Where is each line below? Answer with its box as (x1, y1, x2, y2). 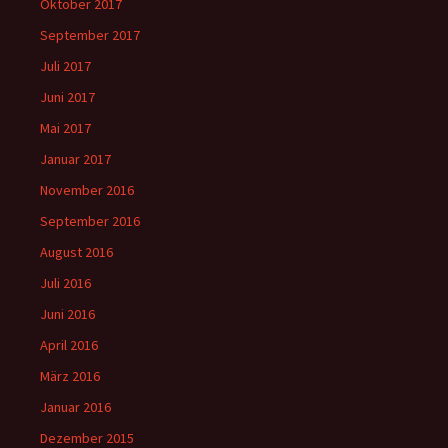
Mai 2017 (40, 118, 91, 137)
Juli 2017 (40, 56, 91, 75)
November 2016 (40, 180, 134, 199)
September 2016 (40, 211, 140, 230)
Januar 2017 (40, 149, 111, 168)
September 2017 (40, 25, 140, 44)
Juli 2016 (40, 273, 91, 292)
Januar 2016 (40, 397, 111, 416)
